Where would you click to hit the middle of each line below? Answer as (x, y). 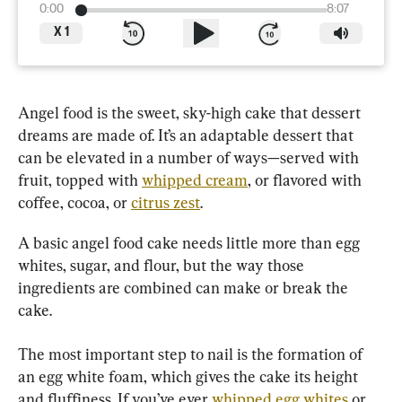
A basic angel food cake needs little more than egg (191, 243)
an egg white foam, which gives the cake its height (190, 376)
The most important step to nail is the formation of (192, 354)
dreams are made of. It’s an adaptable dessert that (188, 135)
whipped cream (195, 180)
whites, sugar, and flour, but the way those (163, 265)
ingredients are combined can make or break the (185, 288)
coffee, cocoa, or (74, 202)
